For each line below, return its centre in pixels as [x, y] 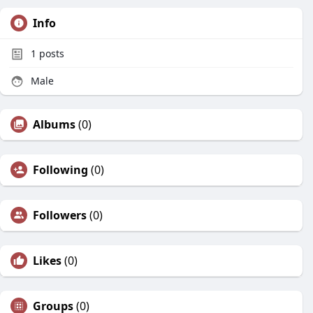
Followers [60, 215]
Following [60, 170]
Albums [54, 124]
